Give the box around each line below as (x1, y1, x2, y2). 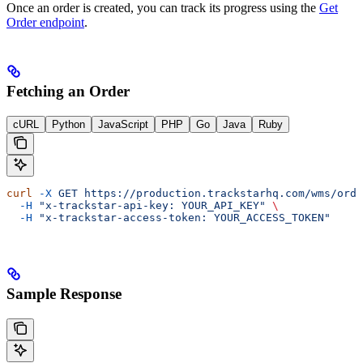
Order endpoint (6, 15, 84, 29)
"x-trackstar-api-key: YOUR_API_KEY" (32, 199, 266, 211)
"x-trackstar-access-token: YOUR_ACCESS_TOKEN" (32, 211, 331, 224)
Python (52, 117, 85, 130)
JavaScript (98, 117, 148, 130)
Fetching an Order (6, 82, 130, 100)
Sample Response (6, 285, 122, 303)
